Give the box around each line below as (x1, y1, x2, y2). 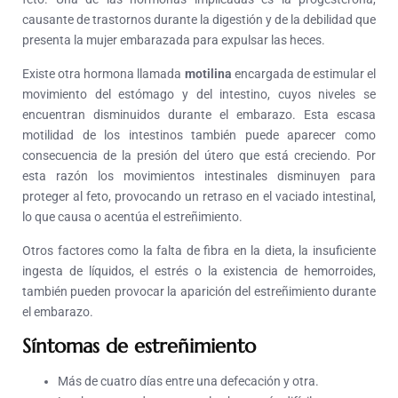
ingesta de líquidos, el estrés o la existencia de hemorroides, (22, 264, 376, 279)
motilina (184, 67, 232, 82)
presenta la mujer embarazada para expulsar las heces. (22, 33, 325, 48)
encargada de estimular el (231, 67, 376, 82)
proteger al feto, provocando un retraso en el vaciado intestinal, (22, 189, 376, 204)
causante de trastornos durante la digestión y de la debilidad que (22, 12, 376, 28)
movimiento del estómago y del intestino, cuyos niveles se (22, 87, 376, 102)
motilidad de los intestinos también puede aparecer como (22, 128, 376, 143)
